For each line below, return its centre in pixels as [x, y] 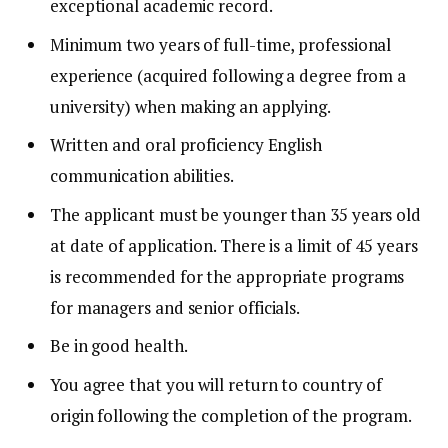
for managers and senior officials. [175, 307]
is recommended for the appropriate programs [227, 276]
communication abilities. [142, 176]
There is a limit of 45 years [318, 245]
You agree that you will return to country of [216, 384]
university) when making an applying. [190, 106]
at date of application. [133, 245]
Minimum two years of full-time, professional [221, 44]
